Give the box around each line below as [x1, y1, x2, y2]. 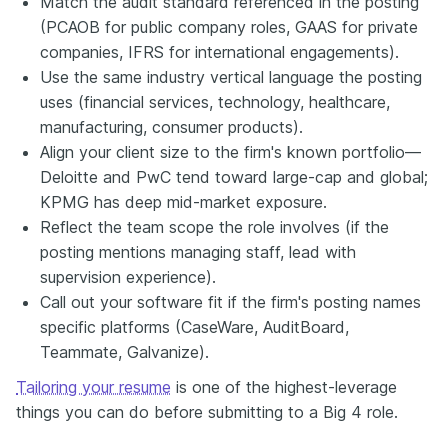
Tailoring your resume [16, 376, 171, 397]
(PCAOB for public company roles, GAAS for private [40, 16, 418, 37]
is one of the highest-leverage [171, 376, 397, 397]
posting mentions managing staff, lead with [40, 241, 356, 262]
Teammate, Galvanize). [40, 341, 209, 362]
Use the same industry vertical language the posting [40, 66, 422, 87]
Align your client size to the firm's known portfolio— [40, 141, 421, 162]
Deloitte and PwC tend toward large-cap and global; [40, 166, 428, 187]
